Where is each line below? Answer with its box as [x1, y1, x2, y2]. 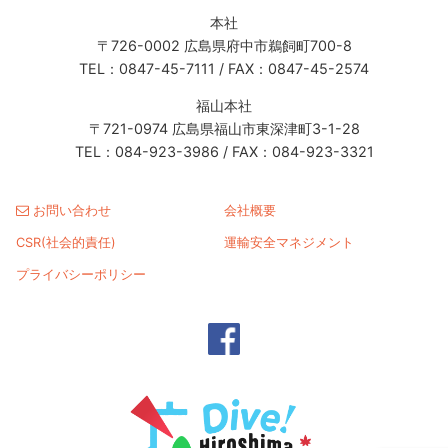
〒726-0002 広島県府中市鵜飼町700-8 [96, 36, 352, 54]
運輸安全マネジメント [224, 235, 354, 251]
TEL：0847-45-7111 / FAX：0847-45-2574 [79, 59, 369, 77]
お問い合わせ [29, 203, 111, 219]
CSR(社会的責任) [16, 235, 116, 251]
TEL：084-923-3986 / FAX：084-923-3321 [74, 143, 374, 161]
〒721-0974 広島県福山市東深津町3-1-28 [88, 120, 360, 138]
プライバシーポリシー [16, 267, 146, 283]
